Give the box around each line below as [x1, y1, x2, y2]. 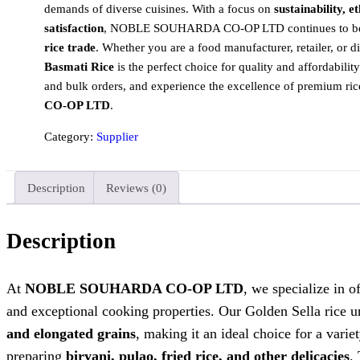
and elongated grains [6, 325, 136, 342]
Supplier [96, 130, 138, 143]
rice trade [43, 41, 96, 54]
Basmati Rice [43, 60, 114, 73]
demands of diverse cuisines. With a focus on [43, 2, 274, 15]
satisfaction [43, 22, 104, 35]
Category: [43, 130, 96, 143]
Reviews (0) [106, 181, 166, 194]
